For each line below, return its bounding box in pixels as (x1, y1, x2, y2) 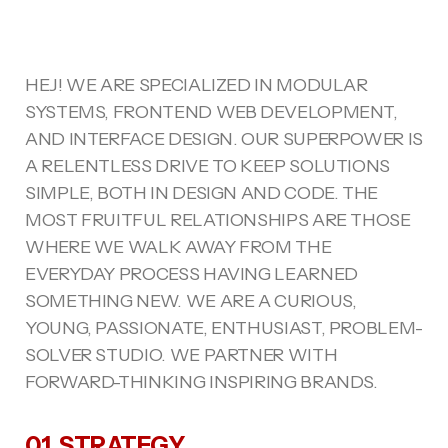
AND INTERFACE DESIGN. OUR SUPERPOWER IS (25, 128, 423, 150)
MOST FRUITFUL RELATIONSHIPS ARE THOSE (25, 209, 411, 231)
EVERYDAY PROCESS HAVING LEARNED (25, 263, 358, 285)
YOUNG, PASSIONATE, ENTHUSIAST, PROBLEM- (25, 317, 423, 339)
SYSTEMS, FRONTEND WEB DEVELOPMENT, (25, 101, 398, 123)
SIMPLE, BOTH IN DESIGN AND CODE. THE (25, 182, 379, 204)
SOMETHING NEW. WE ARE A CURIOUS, (25, 290, 357, 312)
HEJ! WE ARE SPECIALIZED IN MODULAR (25, 74, 368, 96)
